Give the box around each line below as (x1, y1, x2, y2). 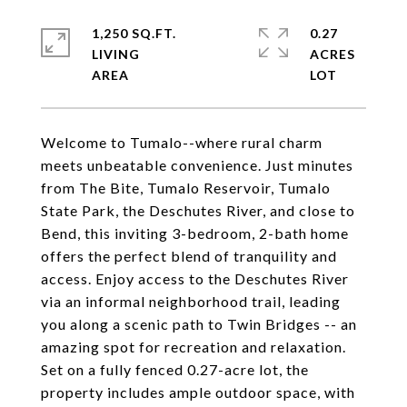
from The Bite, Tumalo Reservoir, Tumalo (41, 179, 331, 196)
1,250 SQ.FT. (92, 25, 176, 41)
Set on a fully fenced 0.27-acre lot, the (41, 361, 309, 378)
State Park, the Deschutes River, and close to (41, 202, 355, 219)
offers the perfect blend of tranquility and (41, 247, 337, 264)
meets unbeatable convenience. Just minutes (41, 156, 353, 174)
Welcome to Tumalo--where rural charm (41, 134, 323, 151)
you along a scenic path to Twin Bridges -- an (41, 315, 357, 333)
